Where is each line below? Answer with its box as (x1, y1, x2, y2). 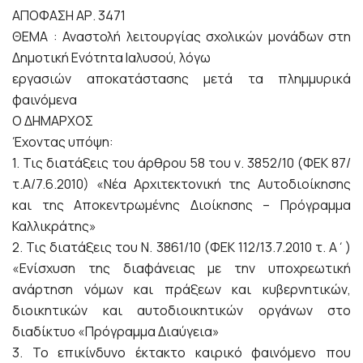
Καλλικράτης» (12, 217, 96, 236)
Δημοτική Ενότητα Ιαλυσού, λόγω (12, 49, 211, 67)
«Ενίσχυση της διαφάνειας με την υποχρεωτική (12, 259, 351, 278)
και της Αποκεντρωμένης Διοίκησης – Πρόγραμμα (12, 196, 351, 215)
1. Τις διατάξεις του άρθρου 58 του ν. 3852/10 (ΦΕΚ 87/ (12, 154, 351, 173)
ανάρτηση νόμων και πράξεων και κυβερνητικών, (12, 280, 351, 299)
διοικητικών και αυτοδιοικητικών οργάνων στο (12, 301, 351, 320)
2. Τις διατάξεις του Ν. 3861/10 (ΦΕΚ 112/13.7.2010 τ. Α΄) (12, 238, 351, 257)
